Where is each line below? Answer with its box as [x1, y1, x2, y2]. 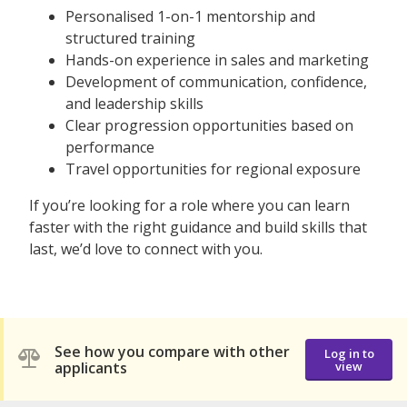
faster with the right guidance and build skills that [29, 217, 367, 238]
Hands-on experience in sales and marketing [65, 50, 369, 71]
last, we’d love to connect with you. [29, 239, 263, 260]
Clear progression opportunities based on [65, 115, 353, 136]
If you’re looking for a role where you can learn [29, 195, 350, 216]
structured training [65, 28, 195, 49]
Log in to [323, 344, 374, 362]
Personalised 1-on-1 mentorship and [65, 6, 315, 27]
